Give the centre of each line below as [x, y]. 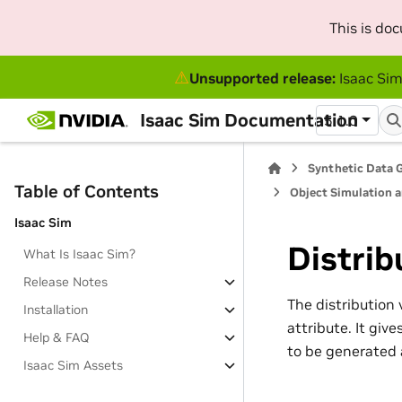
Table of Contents [87, 191]
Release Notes [66, 282]
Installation [56, 310]
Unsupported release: [262, 78]
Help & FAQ [57, 337]
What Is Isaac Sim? [80, 254]
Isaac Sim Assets [74, 365]
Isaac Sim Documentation [249, 120]
